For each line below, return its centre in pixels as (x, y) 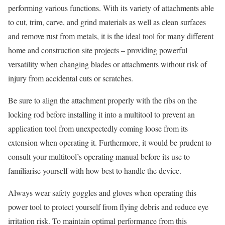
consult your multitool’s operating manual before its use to (99, 157)
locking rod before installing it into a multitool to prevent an (101, 115)
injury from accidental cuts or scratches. (71, 78)
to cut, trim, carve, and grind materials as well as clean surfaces (107, 22)
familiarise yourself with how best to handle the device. (95, 171)
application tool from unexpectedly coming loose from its (98, 129)
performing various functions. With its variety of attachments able (111, 8)
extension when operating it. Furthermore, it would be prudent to (110, 143)
